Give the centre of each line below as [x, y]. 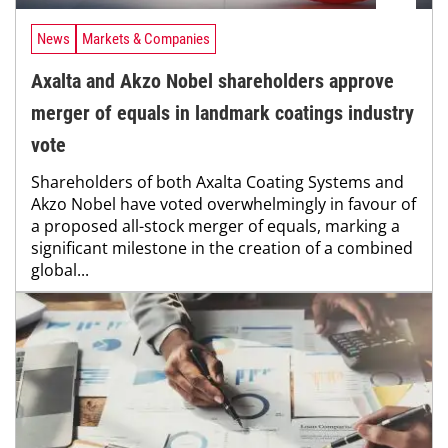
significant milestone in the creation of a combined [222, 247]
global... [60, 269]
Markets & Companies [146, 38]
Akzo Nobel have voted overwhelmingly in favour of [223, 203]
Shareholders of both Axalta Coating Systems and [217, 181]
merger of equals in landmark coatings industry [222, 112]
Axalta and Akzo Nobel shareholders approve [212, 80]
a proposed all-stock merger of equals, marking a [215, 225]
